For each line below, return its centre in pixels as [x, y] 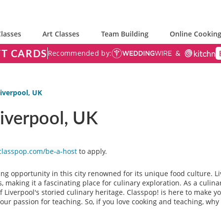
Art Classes [61, 34]
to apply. [93, 151]
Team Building [125, 34]
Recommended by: [80, 53]
